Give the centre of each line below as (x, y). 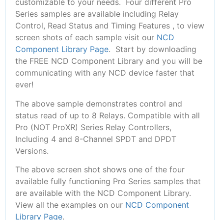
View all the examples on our (70, 205)
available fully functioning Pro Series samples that (108, 181)
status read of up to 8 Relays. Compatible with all (108, 115)
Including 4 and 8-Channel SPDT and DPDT (96, 139)
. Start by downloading (152, 49)
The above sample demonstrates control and (99, 103)
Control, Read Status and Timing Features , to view (110, 26)
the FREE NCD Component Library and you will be (109, 61)
